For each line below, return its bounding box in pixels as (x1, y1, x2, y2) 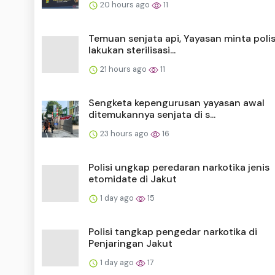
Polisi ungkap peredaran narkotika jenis (88, 160, 269, 174)
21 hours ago (98, 63, 149, 74)
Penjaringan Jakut (88, 236, 172, 250)
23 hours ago (98, 128, 150, 139)
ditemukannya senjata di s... (88, 107, 215, 121)
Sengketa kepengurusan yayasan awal (88, 96, 265, 109)
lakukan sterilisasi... (88, 43, 176, 56)
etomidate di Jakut (88, 172, 177, 185)
